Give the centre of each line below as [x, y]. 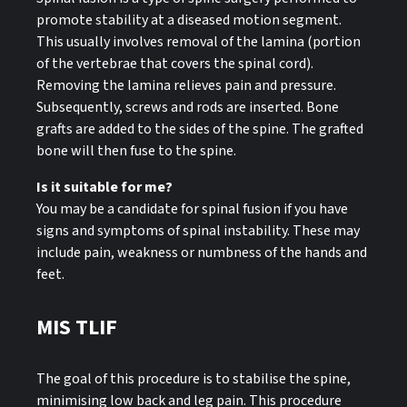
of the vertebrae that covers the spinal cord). [175, 64]
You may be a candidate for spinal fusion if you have [192, 209]
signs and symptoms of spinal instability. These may [198, 231]
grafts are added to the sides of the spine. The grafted [200, 129]
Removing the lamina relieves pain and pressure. [186, 86]
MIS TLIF [77, 327]
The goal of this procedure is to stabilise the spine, [194, 379]
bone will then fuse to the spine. [136, 151]
